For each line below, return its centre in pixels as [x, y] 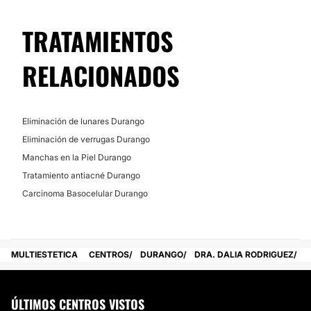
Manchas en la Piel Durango [77, 157]
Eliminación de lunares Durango [83, 121]
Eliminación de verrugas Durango [86, 139]
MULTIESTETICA [44, 254]
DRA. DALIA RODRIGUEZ [244, 254]
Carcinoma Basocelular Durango [85, 193]
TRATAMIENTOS [98, 41]
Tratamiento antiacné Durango [81, 175]
